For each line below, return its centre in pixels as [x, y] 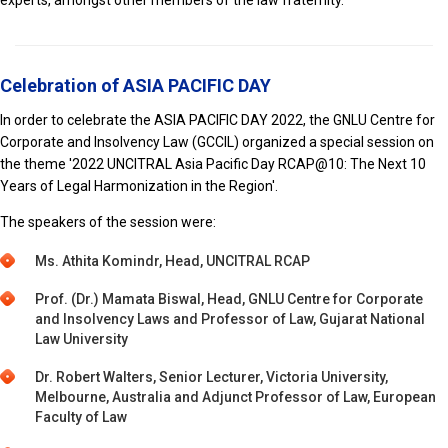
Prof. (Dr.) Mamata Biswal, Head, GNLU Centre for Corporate [229, 298]
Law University [81, 338]
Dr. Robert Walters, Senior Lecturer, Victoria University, [211, 376]
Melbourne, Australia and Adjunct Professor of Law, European [235, 396]
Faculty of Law [81, 416]
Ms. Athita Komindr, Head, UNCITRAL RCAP [172, 260]
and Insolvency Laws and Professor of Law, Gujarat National [230, 318]
